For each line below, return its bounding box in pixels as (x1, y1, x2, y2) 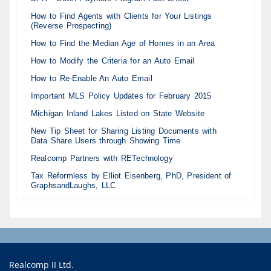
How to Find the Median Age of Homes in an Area (31, 39, 215, 48)
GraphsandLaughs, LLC (31, 181, 116, 191)
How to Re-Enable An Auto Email (31, 74, 152, 83)
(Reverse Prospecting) (31, 21, 112, 31)
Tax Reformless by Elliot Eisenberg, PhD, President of (31, 171, 232, 181)
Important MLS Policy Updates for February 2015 (31, 91, 212, 101)
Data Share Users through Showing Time (31, 136, 181, 146)
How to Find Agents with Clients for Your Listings (31, 11, 212, 21)
